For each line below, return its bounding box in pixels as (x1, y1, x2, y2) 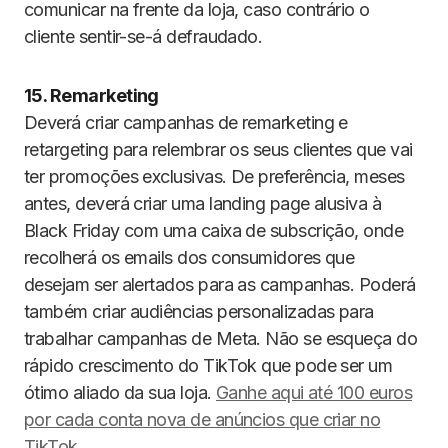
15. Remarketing (24, 85, 159, 106)
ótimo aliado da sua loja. (24, 382, 216, 403)
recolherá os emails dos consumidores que (24, 247, 355, 268)
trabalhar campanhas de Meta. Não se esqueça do (24, 328, 418, 349)
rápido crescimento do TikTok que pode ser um (24, 355, 393, 376)
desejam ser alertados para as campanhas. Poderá (24, 274, 416, 295)
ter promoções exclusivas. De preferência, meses (24, 166, 405, 187)
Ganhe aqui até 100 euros (215, 382, 413, 403)
